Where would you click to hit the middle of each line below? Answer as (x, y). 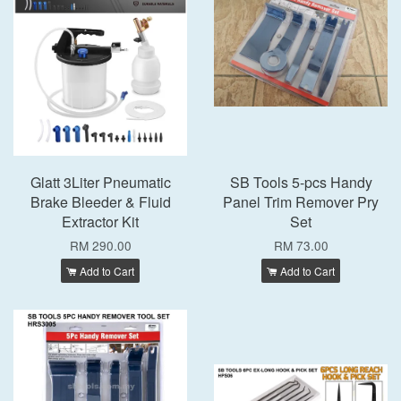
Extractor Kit (100, 222)
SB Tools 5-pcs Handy (301, 182)
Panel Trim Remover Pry (301, 202)
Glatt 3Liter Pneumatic (100, 182)
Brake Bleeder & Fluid (100, 202)
